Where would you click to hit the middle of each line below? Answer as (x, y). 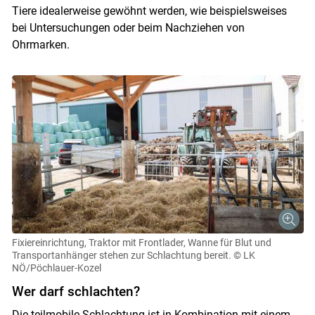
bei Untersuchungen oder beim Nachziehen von (128, 28)
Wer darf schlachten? (76, 292)
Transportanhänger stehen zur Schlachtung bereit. (121, 256)
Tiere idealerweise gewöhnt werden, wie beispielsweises (149, 11)
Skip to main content (157, 296)
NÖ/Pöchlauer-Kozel (56, 268)
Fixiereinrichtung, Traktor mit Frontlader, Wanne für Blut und (141, 243)
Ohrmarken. (42, 45)
